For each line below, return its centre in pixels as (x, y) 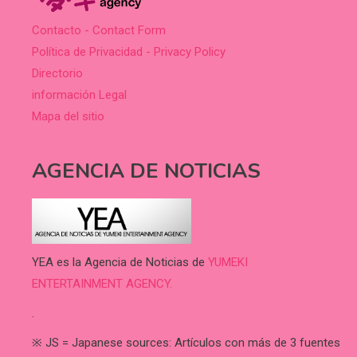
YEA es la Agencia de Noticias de (120, 263)
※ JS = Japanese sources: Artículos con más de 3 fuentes (186, 343)
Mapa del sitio (68, 116)
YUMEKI (228, 263)
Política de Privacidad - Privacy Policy (129, 51)
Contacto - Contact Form (99, 30)
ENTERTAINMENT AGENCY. (102, 284)
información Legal (79, 94)
